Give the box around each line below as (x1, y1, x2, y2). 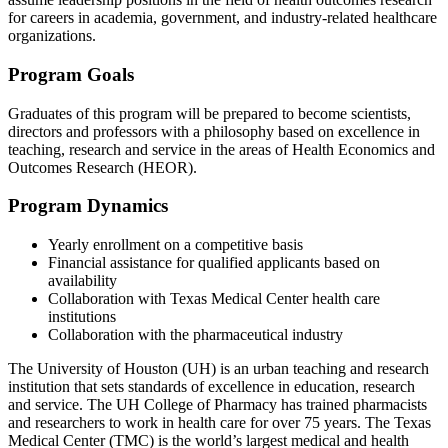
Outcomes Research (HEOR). (8, 158, 197, 176)
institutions (48, 308, 116, 325)
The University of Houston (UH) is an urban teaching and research (8, 360, 429, 377)
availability (48, 272, 117, 289)
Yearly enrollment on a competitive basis (48, 236, 303, 253)
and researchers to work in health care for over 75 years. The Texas (8, 414, 431, 431)
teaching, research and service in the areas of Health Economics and (8, 140, 435, 158)
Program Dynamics (8, 195, 168, 217)
